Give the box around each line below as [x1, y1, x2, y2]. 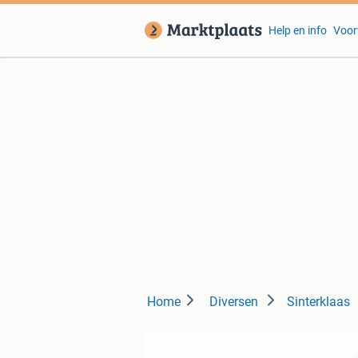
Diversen [209, 294, 258, 309]
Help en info [268, 24, 327, 37]
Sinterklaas [287, 294, 350, 309]
